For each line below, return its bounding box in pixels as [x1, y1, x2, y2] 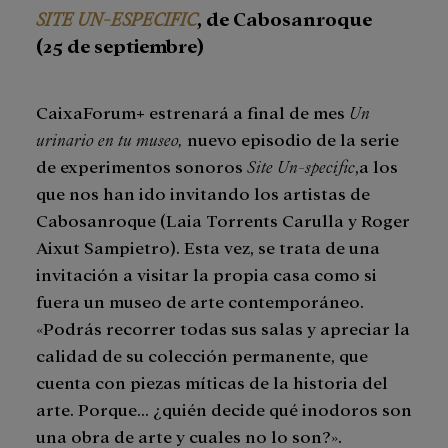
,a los [355, 155, 398, 177]
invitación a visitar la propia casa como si [36, 263, 377, 285]
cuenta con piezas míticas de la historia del [36, 371, 388, 393]
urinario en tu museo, [36, 128, 183, 150]
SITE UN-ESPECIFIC [36, 5, 197, 31]
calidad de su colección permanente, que [36, 344, 368, 366]
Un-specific [277, 155, 355, 177]
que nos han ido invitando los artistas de [36, 182, 370, 204]
